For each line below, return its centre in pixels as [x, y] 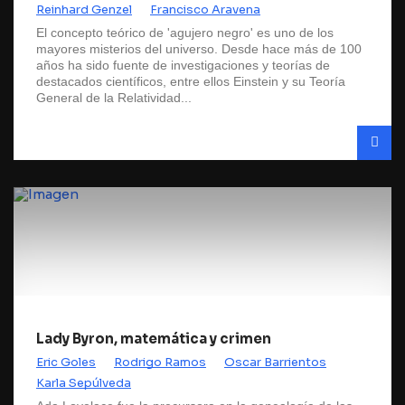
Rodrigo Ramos [160, 362]
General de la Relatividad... [114, 98]
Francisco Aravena [205, 9]
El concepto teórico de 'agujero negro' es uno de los [185, 33]
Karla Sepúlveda [84, 383]
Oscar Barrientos [275, 362]
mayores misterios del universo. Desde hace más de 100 [199, 49]
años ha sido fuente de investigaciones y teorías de [183, 65]
